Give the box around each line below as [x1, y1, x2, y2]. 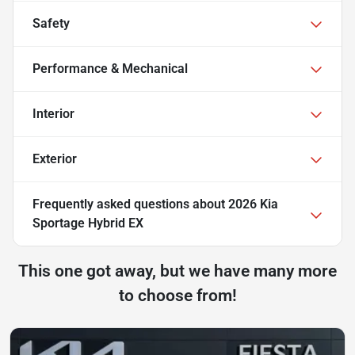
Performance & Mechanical [32, 60, 188, 76]
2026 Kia [228, 196, 278, 212]
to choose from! [118, 285, 237, 305]
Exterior [32, 151, 77, 166]
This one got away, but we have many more [18, 261, 337, 281]
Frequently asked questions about [32, 196, 228, 212]
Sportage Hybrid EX [32, 215, 143, 231]
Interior [32, 105, 74, 121]
